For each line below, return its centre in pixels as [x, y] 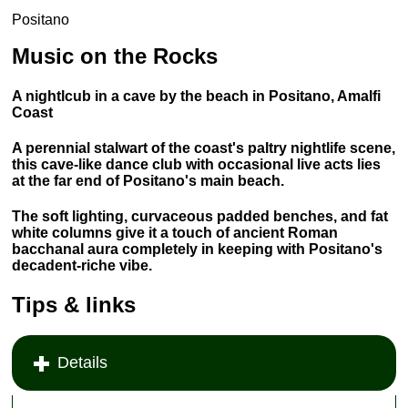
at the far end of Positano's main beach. [148, 180]
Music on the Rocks [115, 56]
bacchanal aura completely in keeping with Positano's [198, 249]
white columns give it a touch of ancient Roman [175, 232]
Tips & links [74, 304]
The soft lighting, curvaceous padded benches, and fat [200, 216]
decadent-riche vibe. [82, 265]
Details [83, 363]
